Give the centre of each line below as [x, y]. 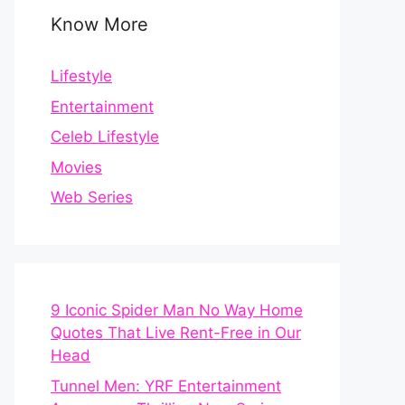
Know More [99, 24]
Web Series [92, 197]
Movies [76, 167]
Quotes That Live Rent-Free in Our [176, 333]
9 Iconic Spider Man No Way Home [177, 310]
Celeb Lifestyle [105, 137]
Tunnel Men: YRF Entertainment [166, 386]
